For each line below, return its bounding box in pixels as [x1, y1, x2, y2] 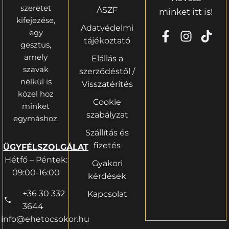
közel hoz [18, 88, 54, 99]
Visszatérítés [81, 79, 133, 89]
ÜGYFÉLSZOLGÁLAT [3, 142, 88, 152]
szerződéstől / [79, 66, 135, 76]
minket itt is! [159, 6, 213, 17]
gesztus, [20, 39, 52, 50]
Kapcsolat [87, 189, 127, 199]
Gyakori [91, 158, 123, 168]
